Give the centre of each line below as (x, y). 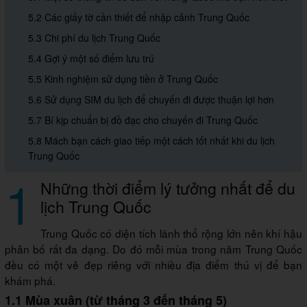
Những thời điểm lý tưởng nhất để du (168, 188)
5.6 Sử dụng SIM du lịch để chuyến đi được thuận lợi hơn (151, 100)
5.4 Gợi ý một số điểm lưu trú (91, 59)
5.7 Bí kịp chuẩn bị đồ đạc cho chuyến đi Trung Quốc (143, 120)
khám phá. (30, 281)
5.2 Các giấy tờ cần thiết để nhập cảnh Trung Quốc (139, 17)
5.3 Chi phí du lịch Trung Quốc (94, 38)
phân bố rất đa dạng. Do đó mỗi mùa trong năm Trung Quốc (153, 249)
